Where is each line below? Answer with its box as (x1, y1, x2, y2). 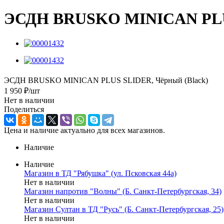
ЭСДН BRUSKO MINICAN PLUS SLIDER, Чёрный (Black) (4, 75, 208, 84)
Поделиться (4, 104, 44, 113)
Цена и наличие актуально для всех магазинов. (4, 125, 165, 134)
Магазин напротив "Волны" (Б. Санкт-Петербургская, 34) (24, 186, 221, 195)
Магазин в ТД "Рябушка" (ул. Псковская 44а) (24, 168, 176, 177)
